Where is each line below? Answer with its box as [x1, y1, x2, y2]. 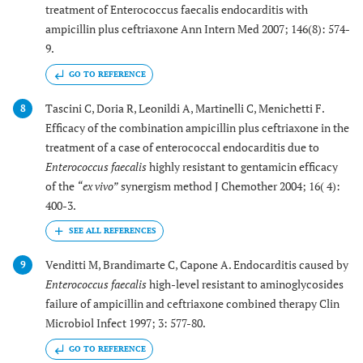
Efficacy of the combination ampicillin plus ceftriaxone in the [45, 119, 349, 135]
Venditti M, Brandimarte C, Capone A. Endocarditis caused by [45, 257, 348, 273]
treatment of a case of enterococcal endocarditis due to [45, 139, 319, 155]
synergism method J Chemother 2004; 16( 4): [118, 177, 340, 194]
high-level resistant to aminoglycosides [147, 276, 344, 293]
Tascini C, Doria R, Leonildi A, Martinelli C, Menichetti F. [45, 100, 324, 116]
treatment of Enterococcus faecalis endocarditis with [45, 2, 308, 18]
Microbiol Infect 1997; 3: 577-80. [45, 315, 206, 331]
